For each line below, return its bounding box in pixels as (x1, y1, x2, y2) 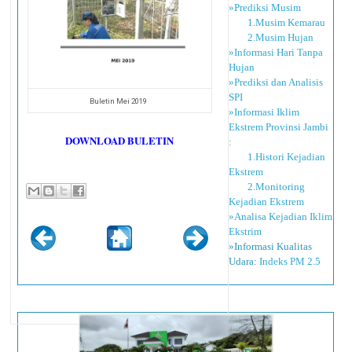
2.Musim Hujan (229, 31, 314, 43)
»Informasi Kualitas (229, 240, 313, 252)
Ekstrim (229, 225, 262, 237)
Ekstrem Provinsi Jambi (229, 120, 329, 133)
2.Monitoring (229, 180, 306, 192)
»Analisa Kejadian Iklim (229, 210, 333, 222)
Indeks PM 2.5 (259, 255, 321, 267)
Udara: (229, 255, 258, 267)
